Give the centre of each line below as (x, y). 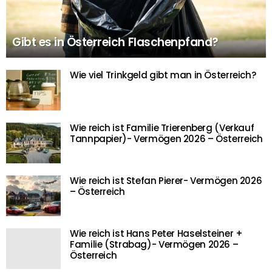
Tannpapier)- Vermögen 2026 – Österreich (166, 139)
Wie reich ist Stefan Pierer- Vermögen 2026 (166, 181)
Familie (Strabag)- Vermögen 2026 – (154, 245)
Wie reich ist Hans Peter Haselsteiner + (156, 234)
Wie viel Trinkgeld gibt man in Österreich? (163, 75)
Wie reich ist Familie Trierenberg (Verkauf (162, 128)
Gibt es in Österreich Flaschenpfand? (115, 42)
